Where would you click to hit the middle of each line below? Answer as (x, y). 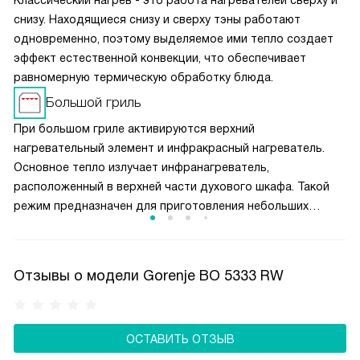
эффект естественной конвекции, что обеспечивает (160, 58)
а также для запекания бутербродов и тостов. (145, 245)
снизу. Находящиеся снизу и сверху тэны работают (157, 20)
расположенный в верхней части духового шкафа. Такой (172, 187)
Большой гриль (93, 103)
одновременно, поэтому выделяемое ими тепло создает (174, 39)
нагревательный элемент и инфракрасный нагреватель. (169, 148)
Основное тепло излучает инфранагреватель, (141, 168)
